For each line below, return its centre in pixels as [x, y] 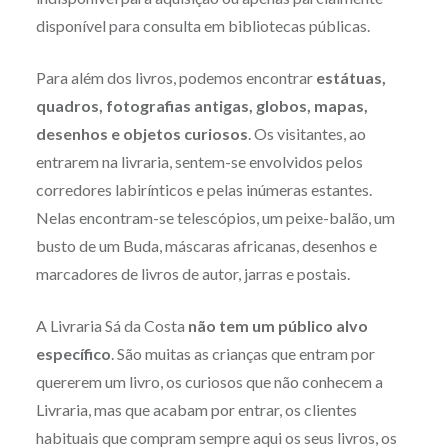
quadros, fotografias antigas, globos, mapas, [201, 106]
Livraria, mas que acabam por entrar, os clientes [196, 410]
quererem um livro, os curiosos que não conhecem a [209, 382]
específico [73, 354]
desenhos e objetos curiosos [141, 134]
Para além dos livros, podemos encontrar [175, 78]
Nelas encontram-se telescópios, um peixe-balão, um [215, 218]
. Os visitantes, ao [306, 134]
